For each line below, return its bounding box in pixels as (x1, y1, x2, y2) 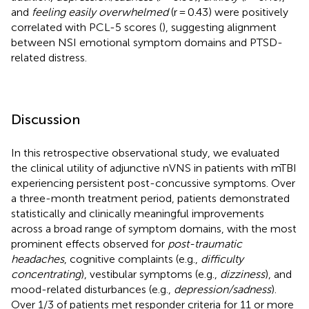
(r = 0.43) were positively (168, 5, 288, 19)
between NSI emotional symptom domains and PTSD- (11, 35, 283, 49)
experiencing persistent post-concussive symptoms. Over (11, 176, 295, 190)
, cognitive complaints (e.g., (64, 252, 201, 266)
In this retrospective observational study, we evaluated (11, 146, 279, 159)
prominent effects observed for (11, 237, 168, 250)
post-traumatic (168, 237, 242, 250)
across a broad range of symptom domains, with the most (11, 221, 297, 235)
